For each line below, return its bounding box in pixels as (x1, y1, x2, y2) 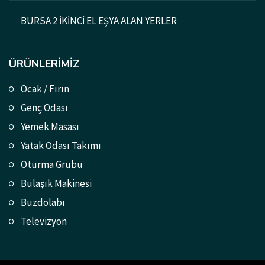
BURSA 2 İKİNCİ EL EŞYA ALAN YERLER (21, 14, 177, 27)
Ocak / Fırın (21, 82, 69, 95)
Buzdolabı (21, 195, 65, 209)
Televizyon (21, 214, 67, 228)
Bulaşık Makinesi (21, 176, 92, 190)
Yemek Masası (21, 119, 79, 133)
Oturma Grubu (21, 157, 83, 171)
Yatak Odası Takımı (21, 138, 101, 152)
